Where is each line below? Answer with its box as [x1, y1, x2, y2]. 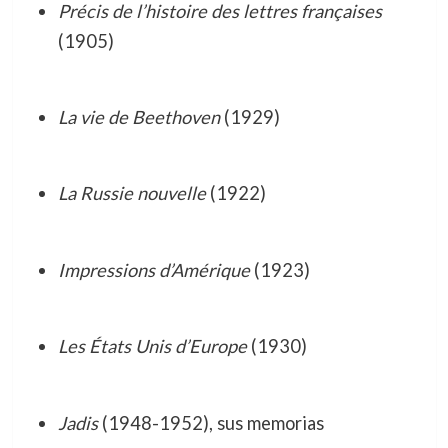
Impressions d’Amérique [57, 258, 250, 281]
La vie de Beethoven [57, 106, 220, 128]
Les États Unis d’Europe [57, 335, 247, 358]
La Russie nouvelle [57, 182, 206, 205]
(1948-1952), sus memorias [97, 411, 324, 434]
